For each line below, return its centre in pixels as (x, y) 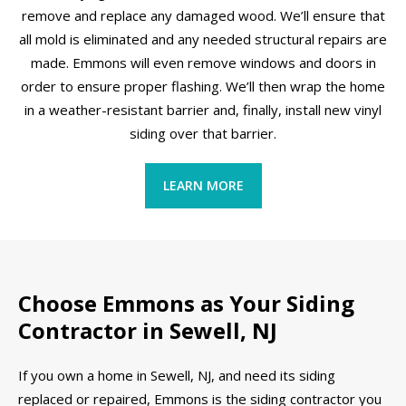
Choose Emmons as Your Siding (186, 304)
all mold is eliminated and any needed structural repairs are (203, 39)
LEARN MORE (203, 185)
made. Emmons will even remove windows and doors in (203, 62)
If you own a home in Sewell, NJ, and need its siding (177, 375)
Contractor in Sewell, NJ (148, 331)
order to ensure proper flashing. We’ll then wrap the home (203, 86)
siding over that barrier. (203, 133)
